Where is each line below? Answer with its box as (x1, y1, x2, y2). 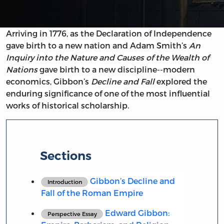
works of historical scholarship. (6, 100, 129, 110)
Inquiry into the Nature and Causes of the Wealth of (6, 52, 209, 62)
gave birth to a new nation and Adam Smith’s (6, 40, 189, 50)
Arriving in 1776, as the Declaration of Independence (6, 28, 211, 38)
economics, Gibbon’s (6, 76, 91, 86)
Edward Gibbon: (103, 207, 170, 217)
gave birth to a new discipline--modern (37, 64, 195, 74)
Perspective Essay (47, 210, 97, 217)
